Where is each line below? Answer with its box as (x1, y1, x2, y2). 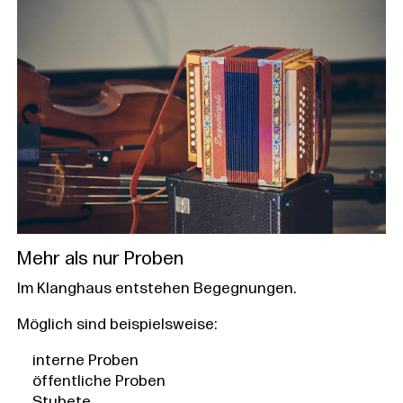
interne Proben (31, 353, 139, 369)
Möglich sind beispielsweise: (16, 317, 217, 333)
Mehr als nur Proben (16, 249, 184, 269)
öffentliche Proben (31, 373, 166, 390)
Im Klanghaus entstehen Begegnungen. (16, 281, 296, 297)
